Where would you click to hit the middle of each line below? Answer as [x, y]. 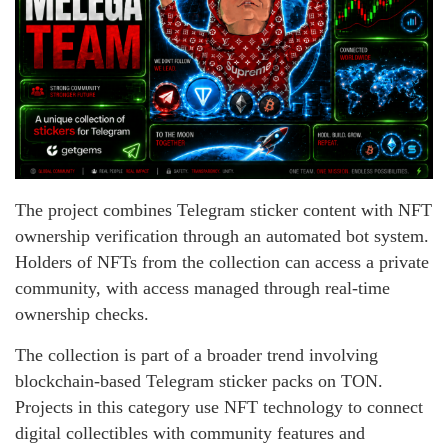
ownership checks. [82, 314]
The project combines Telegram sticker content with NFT [223, 210]
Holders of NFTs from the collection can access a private [222, 262]
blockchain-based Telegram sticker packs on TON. [199, 381]
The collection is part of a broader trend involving [196, 355]
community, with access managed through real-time [202, 288]
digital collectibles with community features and [190, 433]
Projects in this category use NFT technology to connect [219, 407]
